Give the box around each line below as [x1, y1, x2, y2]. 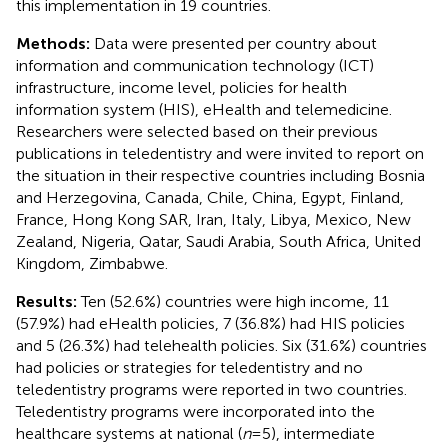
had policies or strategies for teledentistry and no [16, 357, 363, 377]
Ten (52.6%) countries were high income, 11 [81, 291, 389, 311]
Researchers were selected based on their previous [16, 121, 378, 141]
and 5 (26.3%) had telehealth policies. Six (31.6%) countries [16, 335, 427, 355]
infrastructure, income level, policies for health [16, 77, 347, 97]
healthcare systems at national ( [16, 423, 242, 443]
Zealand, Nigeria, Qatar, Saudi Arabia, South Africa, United [16, 231, 421, 251]
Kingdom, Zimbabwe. [16, 253, 168, 273]
